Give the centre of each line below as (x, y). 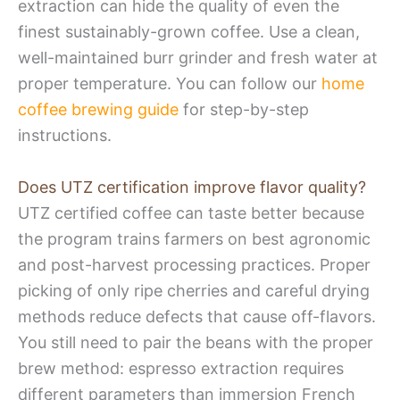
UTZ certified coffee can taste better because (191, 212)
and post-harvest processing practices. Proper (194, 264)
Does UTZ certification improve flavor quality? (192, 187)
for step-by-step (244, 110)
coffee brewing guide (98, 110)
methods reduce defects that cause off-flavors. (197, 316)
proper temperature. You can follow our (170, 84)
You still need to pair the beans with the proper (196, 342)
